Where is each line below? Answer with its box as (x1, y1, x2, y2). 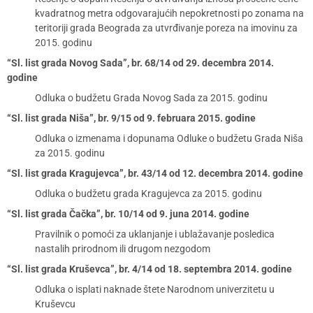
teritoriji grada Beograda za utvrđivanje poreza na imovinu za (35, 22, 298, 34)
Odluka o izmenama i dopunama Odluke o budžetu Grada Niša (35, 133, 303, 144)
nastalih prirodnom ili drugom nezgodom (35, 243, 210, 254)
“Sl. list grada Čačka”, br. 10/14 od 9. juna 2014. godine (7, 208, 249, 219)
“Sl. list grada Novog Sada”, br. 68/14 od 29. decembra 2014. (7, 57, 274, 68)
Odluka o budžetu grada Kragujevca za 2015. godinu (35, 188, 262, 199)
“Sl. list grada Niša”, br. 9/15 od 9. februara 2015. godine (7, 112, 256, 124)
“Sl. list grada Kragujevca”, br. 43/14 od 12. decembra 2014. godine (7, 168, 303, 179)
